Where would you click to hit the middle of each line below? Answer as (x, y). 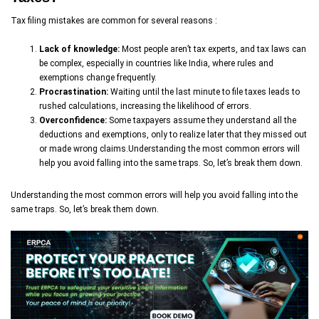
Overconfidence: (73, 120)
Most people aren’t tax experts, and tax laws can (213, 49)
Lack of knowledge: (79, 49)
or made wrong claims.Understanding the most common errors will (169, 148)
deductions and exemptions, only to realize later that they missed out (173, 134)
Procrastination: (74, 91)
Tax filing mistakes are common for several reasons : (114, 20)
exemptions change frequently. (98, 77)
